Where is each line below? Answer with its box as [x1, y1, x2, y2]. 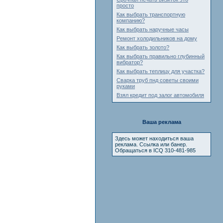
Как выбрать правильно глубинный [116, 53, 205, 59]
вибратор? [116, 59, 143, 65]
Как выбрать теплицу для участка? [116, 68, 205, 74]
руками [116, 83, 135, 89]
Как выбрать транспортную [116, 11, 185, 17]
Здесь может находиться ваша [115, 135, 194, 141]
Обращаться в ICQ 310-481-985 [115, 147, 196, 153]
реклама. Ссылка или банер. [115, 141, 187, 147]
